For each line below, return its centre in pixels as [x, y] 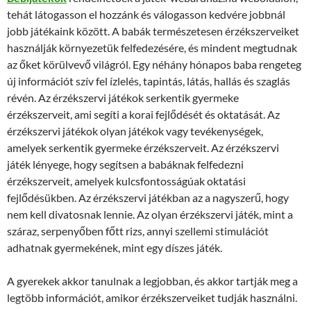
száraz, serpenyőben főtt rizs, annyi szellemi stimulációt [138, 231]
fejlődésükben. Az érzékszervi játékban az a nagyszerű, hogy [148, 197]
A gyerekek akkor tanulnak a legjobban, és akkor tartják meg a [152, 281]
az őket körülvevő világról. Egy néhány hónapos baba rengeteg [154, 64]
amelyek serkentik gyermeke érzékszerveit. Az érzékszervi [143, 148]
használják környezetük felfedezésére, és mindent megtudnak [152, 48]
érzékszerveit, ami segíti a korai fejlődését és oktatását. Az [143, 114]
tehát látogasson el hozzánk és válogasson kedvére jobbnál [146, 14]
